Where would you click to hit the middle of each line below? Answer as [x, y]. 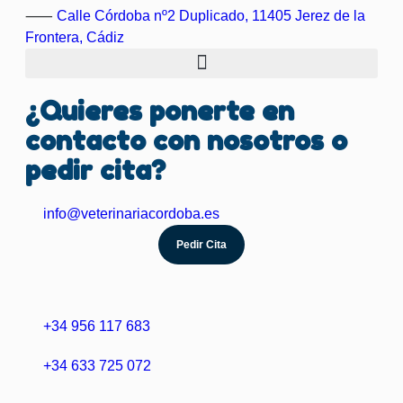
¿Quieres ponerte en [160, 110]
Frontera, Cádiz [75, 37]
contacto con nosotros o [186, 140]
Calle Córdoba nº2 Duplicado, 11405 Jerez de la [211, 15]
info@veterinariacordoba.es [131, 213]
